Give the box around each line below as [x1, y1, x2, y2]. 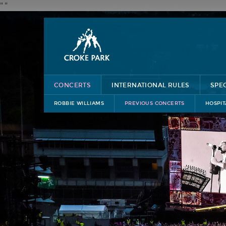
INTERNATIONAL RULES [111, 82, 190, 89]
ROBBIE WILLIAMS [54, 100, 104, 106]
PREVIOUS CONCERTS [125, 100, 185, 106]
